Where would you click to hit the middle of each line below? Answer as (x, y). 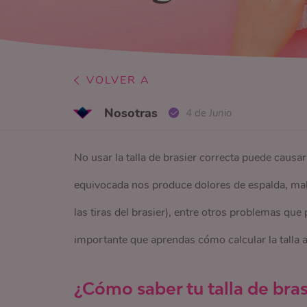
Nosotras (131, 113)
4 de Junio (209, 113)
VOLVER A (119, 80)
